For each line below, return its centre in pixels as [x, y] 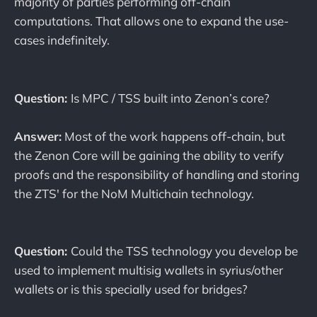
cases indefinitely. [62, 40]
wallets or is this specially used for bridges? [131, 289]
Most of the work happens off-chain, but [173, 136]
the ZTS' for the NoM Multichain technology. [134, 193]
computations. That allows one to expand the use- [151, 21]
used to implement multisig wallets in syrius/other [149, 270]
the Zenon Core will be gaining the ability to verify [149, 155]
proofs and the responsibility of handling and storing [157, 174]
